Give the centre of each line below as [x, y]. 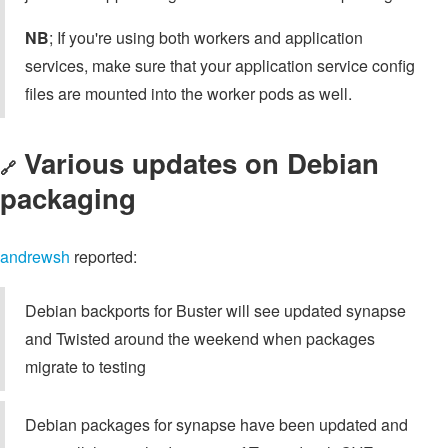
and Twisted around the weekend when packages [200, 338]
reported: [103, 256]
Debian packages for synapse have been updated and [216, 424]
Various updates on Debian [201, 163]
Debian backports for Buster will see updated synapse [215, 310]
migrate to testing [85, 366]
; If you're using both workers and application [206, 37]
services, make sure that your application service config [220, 65]
